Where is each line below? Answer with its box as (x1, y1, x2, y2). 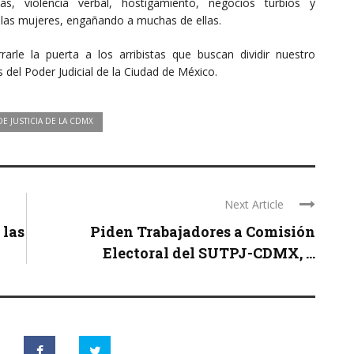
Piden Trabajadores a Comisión (90, 221, 315, 241)
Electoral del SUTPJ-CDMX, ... (103, 243, 315, 262)
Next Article (224, 196, 284, 212)
